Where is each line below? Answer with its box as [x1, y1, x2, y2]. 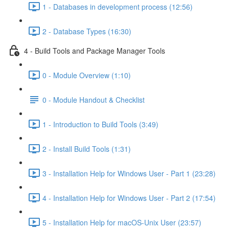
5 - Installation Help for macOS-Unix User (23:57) [42, 217, 201, 227]
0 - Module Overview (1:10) [42, 70, 131, 80]
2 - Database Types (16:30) [42, 26, 131, 36]
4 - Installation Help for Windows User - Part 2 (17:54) [42, 192, 216, 203]
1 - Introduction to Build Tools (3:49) [42, 119, 158, 129]
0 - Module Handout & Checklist [42, 94, 145, 105]
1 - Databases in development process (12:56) [42, 1, 193, 12]
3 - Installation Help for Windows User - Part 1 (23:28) [42, 168, 216, 178]
